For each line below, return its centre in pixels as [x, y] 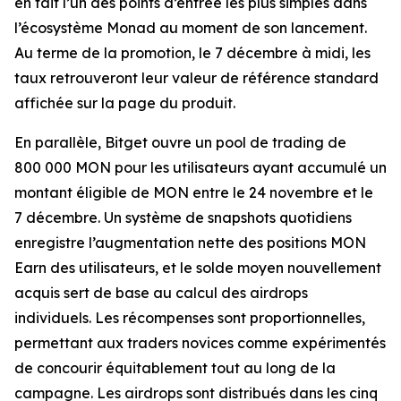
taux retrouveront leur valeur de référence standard [196, 78]
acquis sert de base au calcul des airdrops [161, 293]
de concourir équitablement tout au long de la [175, 368]
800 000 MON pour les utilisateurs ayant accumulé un [200, 168]
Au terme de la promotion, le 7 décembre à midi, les [192, 53]
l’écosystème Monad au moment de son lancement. [191, 28]
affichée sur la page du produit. [125, 103]
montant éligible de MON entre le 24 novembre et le [194, 193]
